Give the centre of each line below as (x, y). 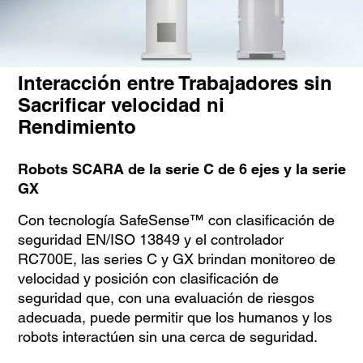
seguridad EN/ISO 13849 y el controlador (150, 240)
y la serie (312, 169)
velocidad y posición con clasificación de (148, 279)
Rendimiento (77, 127)
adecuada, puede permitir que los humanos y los (175, 318)
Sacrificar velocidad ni (121, 105)
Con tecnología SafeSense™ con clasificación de (176, 220)
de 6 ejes (246, 169)
